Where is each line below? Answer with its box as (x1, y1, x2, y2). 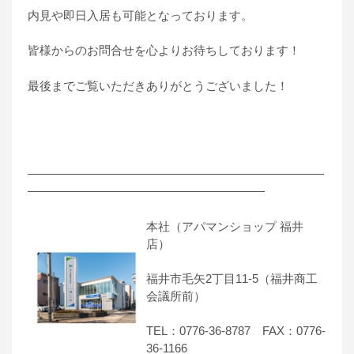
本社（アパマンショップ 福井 (146, 219, 303, 233)
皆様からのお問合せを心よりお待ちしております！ (28, 43, 300, 58)
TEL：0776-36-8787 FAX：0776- (146, 323, 326, 337)
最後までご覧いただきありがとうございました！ (28, 78, 288, 92)
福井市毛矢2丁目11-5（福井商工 (146, 271, 318, 285)
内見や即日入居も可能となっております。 (28, 8, 253, 22)
